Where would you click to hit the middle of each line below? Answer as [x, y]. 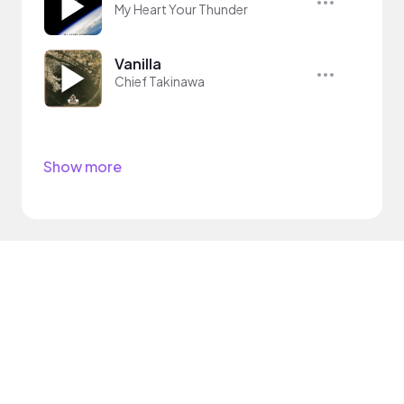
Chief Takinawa [160, 81]
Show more [83, 166]
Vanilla [138, 63]
